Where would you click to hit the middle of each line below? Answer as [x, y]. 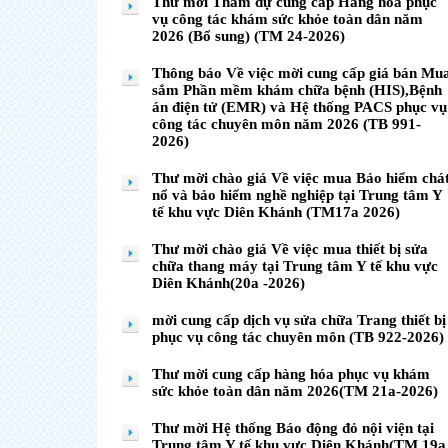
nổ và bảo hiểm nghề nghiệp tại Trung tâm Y [297, 195]
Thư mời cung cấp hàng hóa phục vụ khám [291, 374]
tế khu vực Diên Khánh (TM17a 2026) [276, 212]
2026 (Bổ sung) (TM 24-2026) [248, 36]
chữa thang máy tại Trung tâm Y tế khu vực [295, 266]
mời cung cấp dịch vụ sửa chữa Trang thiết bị [299, 320]
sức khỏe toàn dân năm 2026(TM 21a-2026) [295, 391]
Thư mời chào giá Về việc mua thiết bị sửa [290, 249]
